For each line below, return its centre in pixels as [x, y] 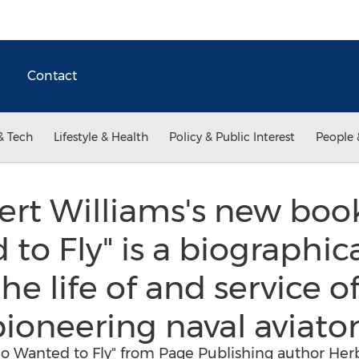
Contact [52, 76]
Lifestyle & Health [101, 137]
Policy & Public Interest [232, 137]
